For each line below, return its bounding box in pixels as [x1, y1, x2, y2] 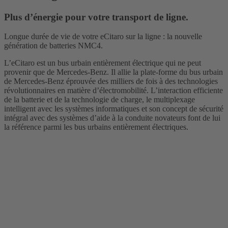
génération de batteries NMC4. [4, 41, 103, 50]
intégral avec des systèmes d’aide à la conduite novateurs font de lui [4, 113, 220, 123]
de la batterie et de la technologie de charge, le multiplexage [4, 95, 195, 104]
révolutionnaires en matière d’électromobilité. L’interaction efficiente [4, 86, 223, 95]
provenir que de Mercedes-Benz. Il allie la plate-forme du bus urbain [4, 68, 223, 77]
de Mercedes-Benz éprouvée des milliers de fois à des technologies [4, 77, 218, 86]
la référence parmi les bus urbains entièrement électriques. [4, 123, 188, 132]
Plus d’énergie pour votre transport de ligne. [4, 11, 188, 22]
